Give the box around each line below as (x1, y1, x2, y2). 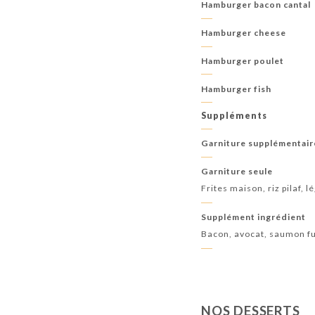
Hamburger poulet (201, 55, 285, 66)
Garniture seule (201, 165, 274, 176)
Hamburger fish (201, 83, 272, 94)
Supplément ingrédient (201, 211, 307, 222)
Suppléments (201, 110, 268, 122)
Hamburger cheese (201, 27, 287, 38)
